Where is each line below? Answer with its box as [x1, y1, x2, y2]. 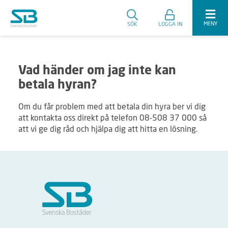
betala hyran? [18, 79, 97, 92]
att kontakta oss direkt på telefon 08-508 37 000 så [18, 112, 207, 122]
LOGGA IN [158, 20, 182, 27]
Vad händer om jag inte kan [18, 65, 176, 77]
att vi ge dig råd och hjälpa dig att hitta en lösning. [18, 124, 197, 133]
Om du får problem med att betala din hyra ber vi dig [18, 101, 206, 111]
